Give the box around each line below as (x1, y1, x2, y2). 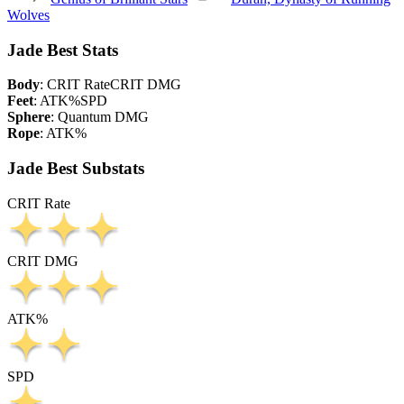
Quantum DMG (58, 109, 149, 125)
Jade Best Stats (7, 40, 118, 60)
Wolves (7, 6, 50, 23)
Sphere (7, 109, 50, 125)
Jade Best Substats (7, 158, 144, 178)
